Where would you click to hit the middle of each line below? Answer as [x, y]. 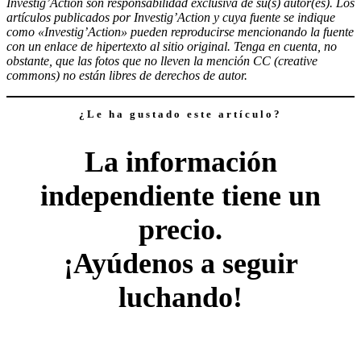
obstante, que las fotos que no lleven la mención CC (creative [162, 61]
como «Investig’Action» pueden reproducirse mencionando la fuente [180, 32]
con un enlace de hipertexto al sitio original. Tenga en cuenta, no [172, 47]
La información [180, 162]
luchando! [180, 297]
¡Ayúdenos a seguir [180, 263]
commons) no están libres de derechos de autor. [127, 76]
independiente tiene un [180, 195]
